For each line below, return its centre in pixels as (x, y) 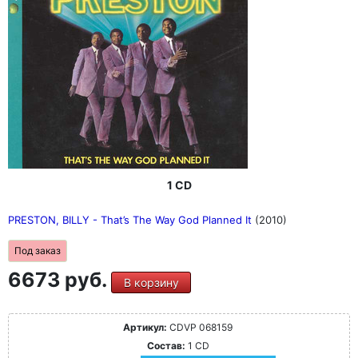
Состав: (166, 346)
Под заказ (38, 251)
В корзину (151, 282)
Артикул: (145, 327)
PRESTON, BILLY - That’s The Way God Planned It (131, 220)
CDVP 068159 (200, 327)
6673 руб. (60, 280)
